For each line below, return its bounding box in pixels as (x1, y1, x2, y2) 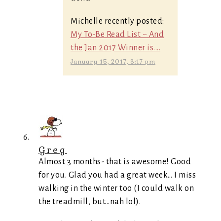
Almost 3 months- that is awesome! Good (38, 157, 191, 166)
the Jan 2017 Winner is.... (71, 43, 160, 52)
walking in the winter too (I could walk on (38, 184, 194, 193)
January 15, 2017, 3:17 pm (71, 58, 155, 66)
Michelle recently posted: (71, 17, 164, 26)
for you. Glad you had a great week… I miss (38, 171, 196, 180)
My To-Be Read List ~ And (71, 30, 164, 39)
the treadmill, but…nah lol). (38, 197, 141, 206)
